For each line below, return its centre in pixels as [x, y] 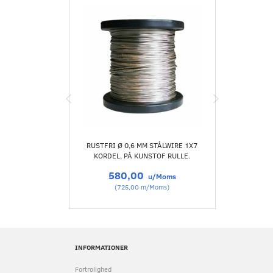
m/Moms [153, 187]
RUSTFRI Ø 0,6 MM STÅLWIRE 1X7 [142, 145]
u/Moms [161, 176]
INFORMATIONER [101, 247]
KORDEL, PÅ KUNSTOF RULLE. [142, 156]
